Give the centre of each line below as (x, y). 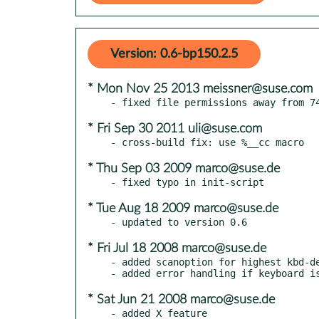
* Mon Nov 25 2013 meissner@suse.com (200, 89)
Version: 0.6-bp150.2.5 (174, 54)
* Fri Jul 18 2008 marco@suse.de (177, 248)
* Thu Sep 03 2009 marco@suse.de (184, 168)
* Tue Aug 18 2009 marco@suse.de (183, 208)
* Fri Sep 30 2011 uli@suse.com (175, 129)
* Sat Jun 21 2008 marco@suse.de (181, 299)
